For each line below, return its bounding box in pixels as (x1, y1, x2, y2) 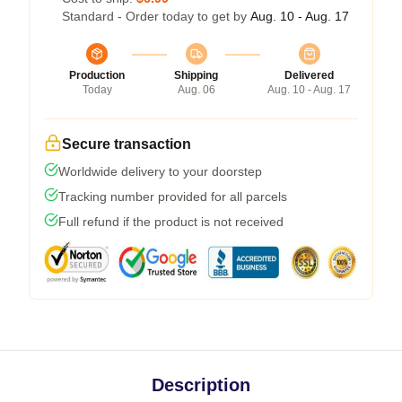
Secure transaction (62, 136, 191, 152)
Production (69, 69, 125, 82)
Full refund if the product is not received (58, 214, 284, 229)
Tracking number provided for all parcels (58, 189, 287, 204)
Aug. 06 (177, 83, 215, 96)
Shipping (174, 69, 218, 82)
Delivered (284, 69, 334, 82)
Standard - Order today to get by (62, 9, 250, 23)
